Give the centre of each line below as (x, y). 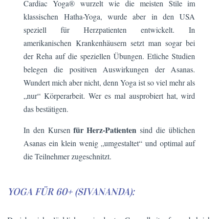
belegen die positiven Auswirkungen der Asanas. (109, 69)
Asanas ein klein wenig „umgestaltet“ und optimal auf (109, 143)
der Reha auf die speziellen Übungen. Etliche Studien (109, 56)
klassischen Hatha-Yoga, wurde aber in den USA (109, 16)
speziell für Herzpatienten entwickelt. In (109, 29)
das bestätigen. (46, 109)
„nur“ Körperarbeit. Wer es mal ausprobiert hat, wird (109, 95)
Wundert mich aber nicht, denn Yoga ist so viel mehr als (109, 82)
